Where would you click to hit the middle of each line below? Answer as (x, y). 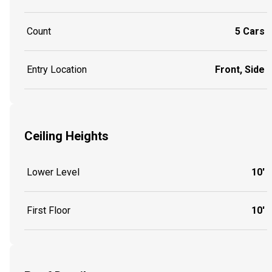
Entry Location (57, 70)
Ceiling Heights (66, 136)
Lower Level (53, 172)
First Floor (49, 210)
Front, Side (240, 70)
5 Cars (250, 32)
